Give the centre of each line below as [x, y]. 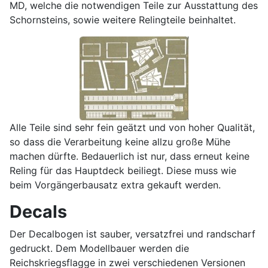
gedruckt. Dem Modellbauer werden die [99, 249]
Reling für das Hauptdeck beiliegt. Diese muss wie [123, 171]
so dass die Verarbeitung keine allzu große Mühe [120, 142]
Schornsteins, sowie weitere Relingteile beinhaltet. [123, 20]
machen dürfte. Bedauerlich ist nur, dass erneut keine [130, 156]
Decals [38, 212]
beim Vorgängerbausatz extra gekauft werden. [115, 185]
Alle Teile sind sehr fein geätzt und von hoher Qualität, [132, 128]
